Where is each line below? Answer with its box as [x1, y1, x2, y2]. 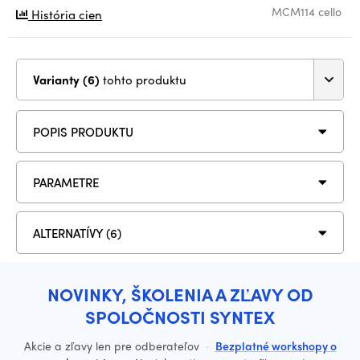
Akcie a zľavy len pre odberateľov [23, 337, 202, 354]
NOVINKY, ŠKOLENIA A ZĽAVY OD [47, 281, 313, 307]
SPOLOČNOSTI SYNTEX [85, 304, 275, 329]
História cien [28, 6, 102, 23]
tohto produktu [103, 71, 186, 88]
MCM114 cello [272, 3, 342, 19]
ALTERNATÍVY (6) [33, 223, 121, 242]
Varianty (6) [83, 71, 103, 88]
